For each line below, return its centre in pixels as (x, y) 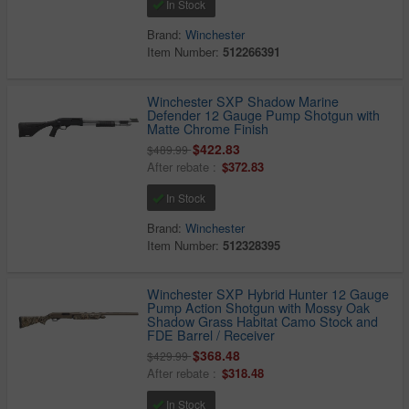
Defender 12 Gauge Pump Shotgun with (264, 115)
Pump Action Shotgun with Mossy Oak (259, 308)
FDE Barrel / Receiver (211, 336)
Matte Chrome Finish (208, 128)
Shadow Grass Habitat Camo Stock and (263, 322)
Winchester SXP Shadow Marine (243, 101)
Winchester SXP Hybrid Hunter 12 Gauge (268, 294)
